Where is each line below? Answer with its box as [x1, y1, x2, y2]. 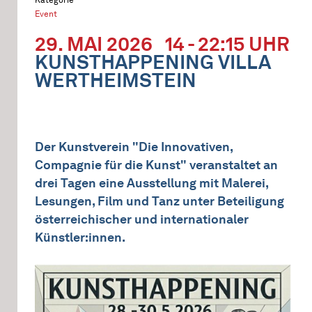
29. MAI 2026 [35, 32, 153, 56]
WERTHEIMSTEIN [35, 68, 196, 92]
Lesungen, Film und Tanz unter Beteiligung [35, 194, 284, 209]
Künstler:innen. [35, 230, 125, 245]
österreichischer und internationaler [35, 212, 249, 227]
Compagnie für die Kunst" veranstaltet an [35, 157, 278, 173]
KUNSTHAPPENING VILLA [35, 50, 271, 74]
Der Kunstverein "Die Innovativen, [35, 139, 233, 155]
